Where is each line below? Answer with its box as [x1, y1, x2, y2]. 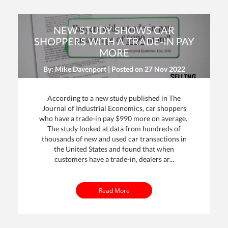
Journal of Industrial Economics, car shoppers [42, 103, 186, 112]
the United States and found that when [54, 144, 174, 153]
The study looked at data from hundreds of [47, 124, 181, 133]
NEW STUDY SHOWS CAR [53, 23, 175, 36]
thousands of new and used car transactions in [41, 134, 187, 143]
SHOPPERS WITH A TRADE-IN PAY [34, 35, 194, 47]
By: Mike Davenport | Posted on [43, 64, 145, 73]
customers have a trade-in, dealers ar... [54, 154, 174, 163]
